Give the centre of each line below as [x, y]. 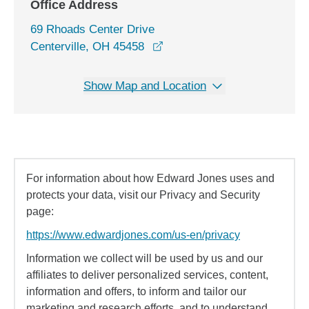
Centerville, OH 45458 [87, 47]
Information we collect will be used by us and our [144, 258]
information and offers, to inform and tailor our [136, 291]
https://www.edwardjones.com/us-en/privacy [133, 235]
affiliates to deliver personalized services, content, [147, 275]
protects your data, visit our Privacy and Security [143, 195]
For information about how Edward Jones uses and [150, 178]
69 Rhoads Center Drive [92, 29]
